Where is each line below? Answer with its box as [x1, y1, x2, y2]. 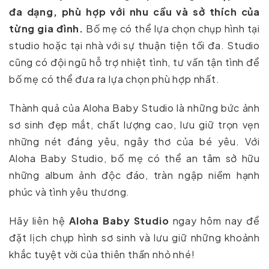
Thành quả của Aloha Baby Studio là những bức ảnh [9, 101, 260, 114]
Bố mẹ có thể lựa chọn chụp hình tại [83, 22, 260, 35]
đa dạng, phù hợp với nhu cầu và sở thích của [9, 5, 260, 18]
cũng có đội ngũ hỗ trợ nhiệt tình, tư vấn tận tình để [9, 55, 260, 68]
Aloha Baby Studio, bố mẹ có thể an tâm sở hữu [9, 151, 260, 165]
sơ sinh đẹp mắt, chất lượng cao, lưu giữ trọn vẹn [9, 118, 260, 131]
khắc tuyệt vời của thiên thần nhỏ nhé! [9, 247, 195, 261]
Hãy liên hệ [9, 214, 69, 227]
